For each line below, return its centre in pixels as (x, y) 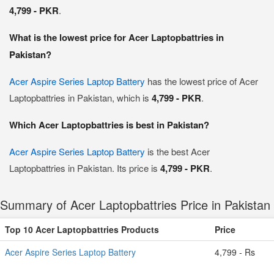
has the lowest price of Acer (202, 81)
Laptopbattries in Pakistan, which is (80, 98)
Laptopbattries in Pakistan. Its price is (85, 168)
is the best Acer (177, 151)
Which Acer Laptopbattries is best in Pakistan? (109, 125)
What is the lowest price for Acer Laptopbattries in (117, 37)
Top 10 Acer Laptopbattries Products (82, 229)
